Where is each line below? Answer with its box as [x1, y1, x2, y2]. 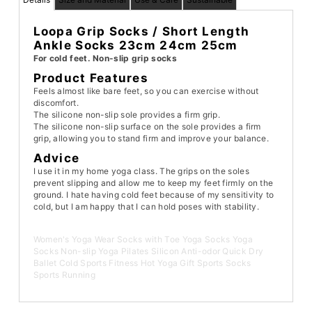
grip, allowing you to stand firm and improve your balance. [33, 132, 270, 143]
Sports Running [33, 269, 95, 280]
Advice [33, 150, 80, 165]
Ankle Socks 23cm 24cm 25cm [33, 38, 238, 52]
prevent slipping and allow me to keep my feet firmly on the [33, 177, 274, 188]
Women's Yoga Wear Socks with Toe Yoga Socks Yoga [33, 233, 253, 244]
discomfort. [33, 97, 79, 108]
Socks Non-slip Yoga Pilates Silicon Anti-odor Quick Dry [33, 245, 264, 256]
